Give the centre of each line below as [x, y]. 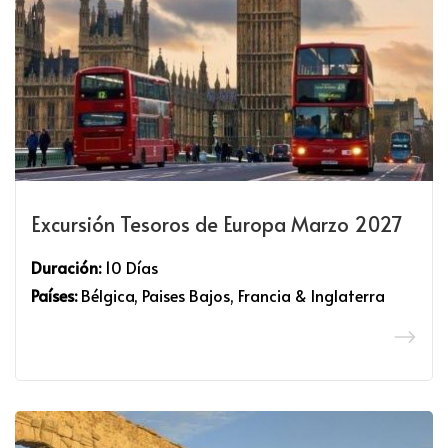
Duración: [66, 267]
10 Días [129, 267]
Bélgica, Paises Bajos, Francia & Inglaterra [231, 295]
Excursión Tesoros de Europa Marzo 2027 [217, 224]
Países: [54, 295]
